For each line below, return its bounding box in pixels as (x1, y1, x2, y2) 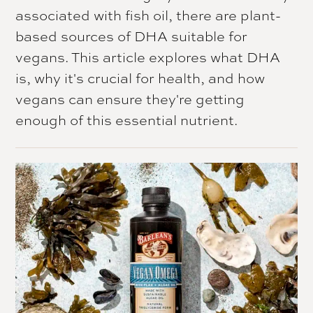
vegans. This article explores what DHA (15, 47, 281, 66)
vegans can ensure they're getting (15, 89, 245, 108)
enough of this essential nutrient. (15, 110, 238, 129)
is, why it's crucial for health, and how (15, 68, 265, 87)
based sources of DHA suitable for (15, 26, 248, 45)
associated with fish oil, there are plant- (15, 5, 282, 24)
